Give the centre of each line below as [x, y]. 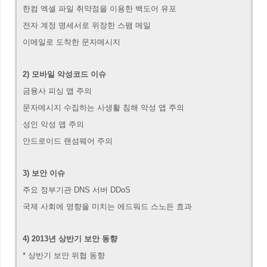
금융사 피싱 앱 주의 [57, 91]
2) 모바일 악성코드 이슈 [64, 74]
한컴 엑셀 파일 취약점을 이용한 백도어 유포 [100, 9]
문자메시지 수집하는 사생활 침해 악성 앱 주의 [103, 108]
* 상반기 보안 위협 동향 [64, 255]
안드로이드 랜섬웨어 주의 [69, 141]
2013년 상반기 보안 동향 [74, 239]
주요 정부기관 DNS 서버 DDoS [77, 190]
